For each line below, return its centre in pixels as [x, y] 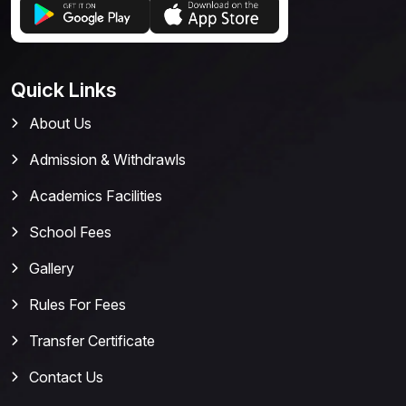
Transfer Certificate [92, 341]
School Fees [70, 232]
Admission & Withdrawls [107, 160]
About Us [60, 124]
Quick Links [64, 90]
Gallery [52, 269]
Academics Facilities [96, 196]
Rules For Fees [77, 305]
